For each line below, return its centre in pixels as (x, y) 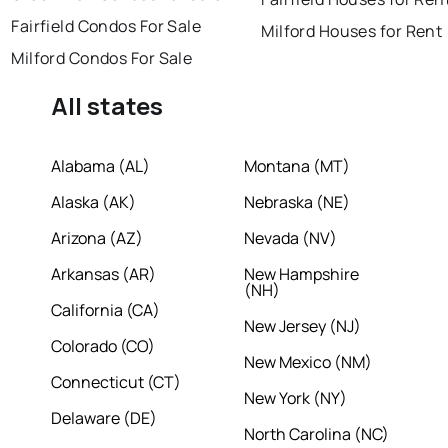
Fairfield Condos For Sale (106, 26)
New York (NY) (295, 398)
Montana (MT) (297, 166)
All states (107, 106)
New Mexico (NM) (308, 362)
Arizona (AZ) (97, 238)
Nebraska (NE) (297, 202)
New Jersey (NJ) (302, 326)
